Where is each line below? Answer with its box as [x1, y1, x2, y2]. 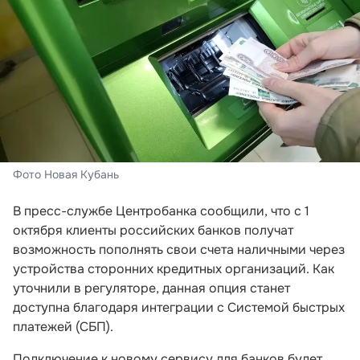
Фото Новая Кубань [13, 166, 119, 182]
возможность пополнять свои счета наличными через [13, 240, 345, 258]
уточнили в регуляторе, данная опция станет [13, 279, 290, 297]
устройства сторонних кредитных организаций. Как [13, 260, 334, 277]
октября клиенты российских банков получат [13, 221, 293, 239]
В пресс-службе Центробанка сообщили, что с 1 [13, 202, 309, 219]
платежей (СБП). [13, 317, 113, 335]
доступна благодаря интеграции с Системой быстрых [13, 298, 345, 316]
